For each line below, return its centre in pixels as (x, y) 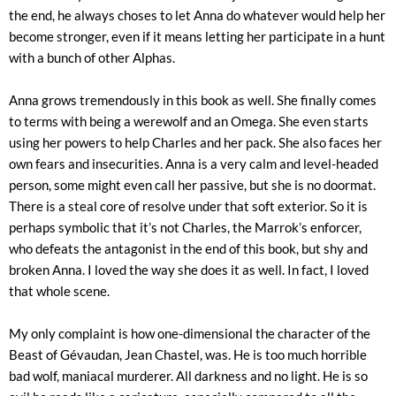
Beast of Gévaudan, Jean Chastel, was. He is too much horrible (188, 354)
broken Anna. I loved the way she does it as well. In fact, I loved (189, 270)
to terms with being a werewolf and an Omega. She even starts (189, 121)
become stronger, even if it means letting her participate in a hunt (197, 36)
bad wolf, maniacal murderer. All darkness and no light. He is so (188, 376)
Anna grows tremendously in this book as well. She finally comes (193, 100)
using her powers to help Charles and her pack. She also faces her (195, 142)
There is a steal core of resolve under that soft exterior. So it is (188, 206)
